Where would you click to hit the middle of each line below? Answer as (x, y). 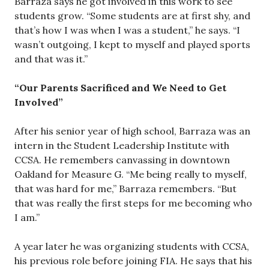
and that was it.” (51, 59)
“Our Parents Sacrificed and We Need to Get (120, 88)
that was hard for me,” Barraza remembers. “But (125, 189)
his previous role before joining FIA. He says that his (133, 261)
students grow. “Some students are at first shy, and (132, 16)
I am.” (27, 217)
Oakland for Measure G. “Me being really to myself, (131, 174)
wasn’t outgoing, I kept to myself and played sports (132, 44)
